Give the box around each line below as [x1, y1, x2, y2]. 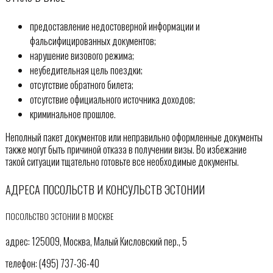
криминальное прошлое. [29, 106, 116, 121]
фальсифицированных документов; [29, 33, 156, 48]
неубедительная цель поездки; [29, 62, 143, 77]
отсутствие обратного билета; [29, 77, 133, 92]
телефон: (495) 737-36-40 [5, 255, 99, 271]
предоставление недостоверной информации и [29, 18, 200, 34]
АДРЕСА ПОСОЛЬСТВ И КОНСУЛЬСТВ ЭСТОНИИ [5, 181, 205, 198]
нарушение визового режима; [29, 48, 134, 63]
